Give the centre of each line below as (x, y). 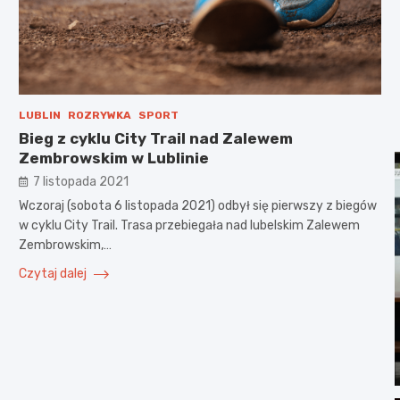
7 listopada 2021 (80, 181)
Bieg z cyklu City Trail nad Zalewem (155, 138)
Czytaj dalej (54, 273)
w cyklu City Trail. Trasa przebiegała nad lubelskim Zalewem (189, 225)
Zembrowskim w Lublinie (113, 158)
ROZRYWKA (99, 115)
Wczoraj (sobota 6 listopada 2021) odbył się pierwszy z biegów (197, 205)
